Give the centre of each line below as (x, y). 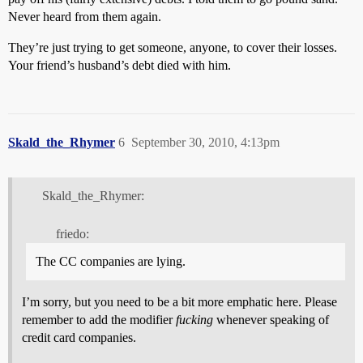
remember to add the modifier (99, 320)
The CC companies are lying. (111, 262)
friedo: (72, 234)
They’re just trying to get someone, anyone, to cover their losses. (173, 47)
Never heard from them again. (85, 16)
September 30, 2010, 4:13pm (205, 142)
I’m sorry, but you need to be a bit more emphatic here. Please (179, 302)
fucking (194, 320)
